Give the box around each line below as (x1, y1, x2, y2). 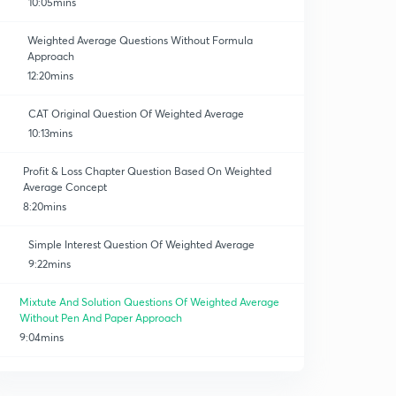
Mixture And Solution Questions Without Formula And (20, 369, 281, 382)
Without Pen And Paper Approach (19, 311, 182, 324)
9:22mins (28, 257, 71, 270)
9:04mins (19, 331, 64, 344)
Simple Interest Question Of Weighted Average (28, 238, 255, 251)
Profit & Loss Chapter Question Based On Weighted (23, 164, 272, 178)
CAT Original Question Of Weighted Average (28, 107, 244, 120)
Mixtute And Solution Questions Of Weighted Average (19, 295, 279, 308)
